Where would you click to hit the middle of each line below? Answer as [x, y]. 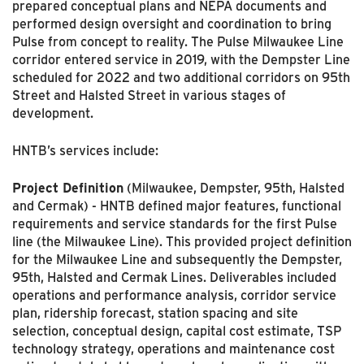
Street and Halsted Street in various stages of [149, 95]
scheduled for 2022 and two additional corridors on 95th [181, 77]
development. [53, 113]
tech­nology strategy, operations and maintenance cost [173, 349]
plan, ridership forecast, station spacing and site [155, 313]
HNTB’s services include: [85, 150]
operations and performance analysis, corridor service [174, 295]
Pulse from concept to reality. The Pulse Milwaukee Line [178, 41]
